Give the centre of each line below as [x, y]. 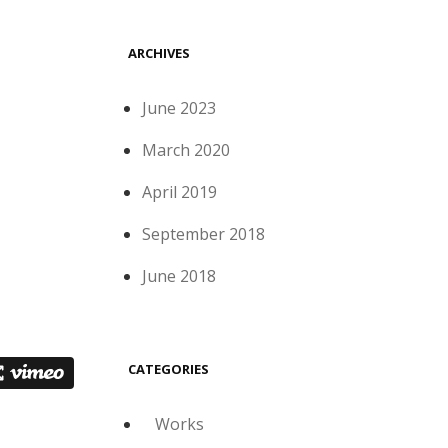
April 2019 [180, 192]
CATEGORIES [168, 369]
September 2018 [204, 234]
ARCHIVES [159, 53]
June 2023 [179, 108]
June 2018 [179, 276]
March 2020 [186, 150]
